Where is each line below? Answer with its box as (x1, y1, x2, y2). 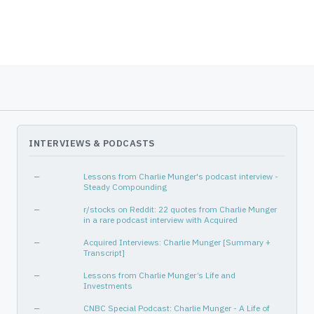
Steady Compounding (83, 182, 167, 192)
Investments (83, 280, 132, 291)
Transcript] (83, 247, 125, 258)
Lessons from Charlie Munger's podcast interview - (83, 171, 278, 182)
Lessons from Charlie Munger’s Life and (83, 270, 235, 280)
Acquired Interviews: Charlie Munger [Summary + (83, 237, 271, 247)
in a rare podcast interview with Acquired (83, 214, 238, 225)
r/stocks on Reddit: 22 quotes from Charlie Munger (83, 204, 277, 214)
